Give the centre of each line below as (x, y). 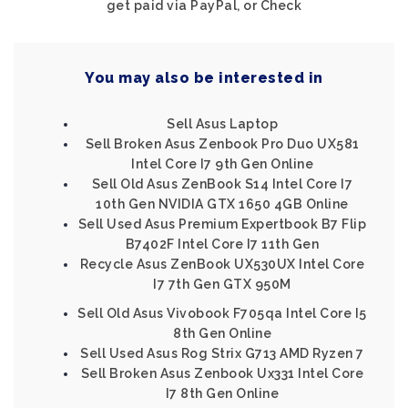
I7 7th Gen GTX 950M (222, 284)
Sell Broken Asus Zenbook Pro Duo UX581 (222, 144)
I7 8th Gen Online (222, 393)
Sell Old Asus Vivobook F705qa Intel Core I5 (222, 313)
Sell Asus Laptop (222, 124)
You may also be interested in (204, 78)
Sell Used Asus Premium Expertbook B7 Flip (222, 224)
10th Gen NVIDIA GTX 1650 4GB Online (222, 204)
